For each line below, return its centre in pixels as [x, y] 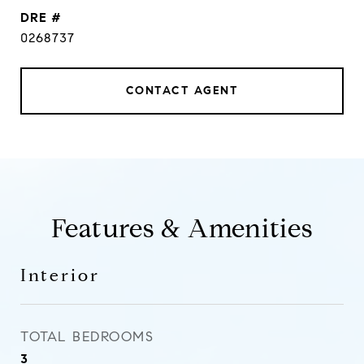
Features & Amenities [182, 228]
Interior [60, 275]
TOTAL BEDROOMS [87, 337]
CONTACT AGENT [182, 91]
